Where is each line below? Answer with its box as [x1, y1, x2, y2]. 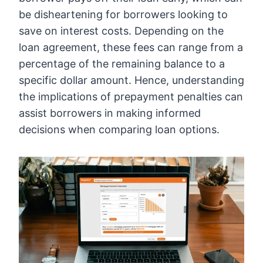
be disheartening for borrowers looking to [19, 8, 228, 21]
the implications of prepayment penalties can [19, 90, 243, 103]
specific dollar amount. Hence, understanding [19, 74, 244, 87]
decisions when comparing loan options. [19, 123, 220, 136]
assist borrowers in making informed [19, 107, 201, 120]
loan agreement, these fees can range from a [19, 41, 243, 54]
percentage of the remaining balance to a [19, 58, 225, 70]
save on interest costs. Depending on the [19, 25, 224, 38]
